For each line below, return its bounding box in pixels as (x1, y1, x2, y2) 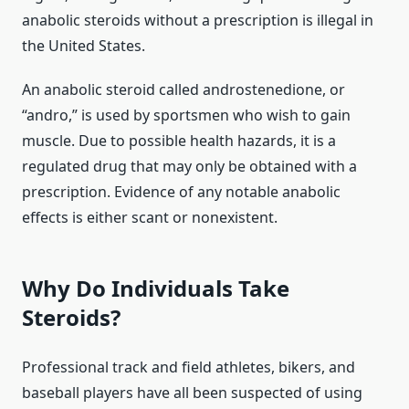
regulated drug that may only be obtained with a (22, 156, 357, 177)
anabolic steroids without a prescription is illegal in (22, 10, 373, 31)
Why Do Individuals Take (22, 273, 289, 304)
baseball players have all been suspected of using (22, 383, 362, 404)
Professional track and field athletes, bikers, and (22, 357, 355, 378)
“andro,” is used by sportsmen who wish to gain (22, 105, 351, 126)
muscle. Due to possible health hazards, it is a (22, 131, 336, 152)
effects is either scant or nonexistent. (22, 207, 278, 228)
